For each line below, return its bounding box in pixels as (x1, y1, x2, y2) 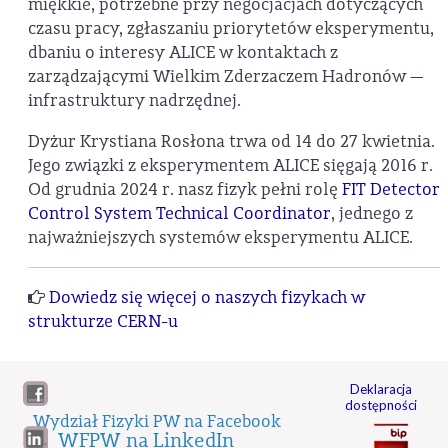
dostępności (344, 397, 417, 414)
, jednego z (331, 202, 413, 225)
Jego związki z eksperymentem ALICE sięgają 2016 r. (28, 154, 433, 177)
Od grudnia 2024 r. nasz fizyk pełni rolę (28, 178, 342, 201)
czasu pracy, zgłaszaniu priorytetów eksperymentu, (28, 16, 434, 40)
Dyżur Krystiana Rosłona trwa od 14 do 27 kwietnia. (28, 130, 435, 153)
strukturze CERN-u (28, 309, 178, 333)
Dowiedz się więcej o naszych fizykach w (49, 285, 365, 309)
